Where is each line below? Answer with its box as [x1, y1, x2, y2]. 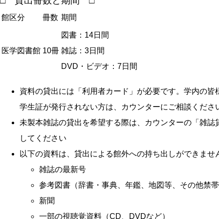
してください [20, 134, 66, 142]
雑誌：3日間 [61, 46, 105, 55]
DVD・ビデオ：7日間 [61, 62, 137, 70]
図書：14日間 [61, 31, 109, 39]
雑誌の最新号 [39, 165, 86, 174]
